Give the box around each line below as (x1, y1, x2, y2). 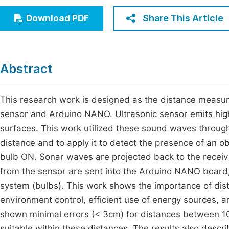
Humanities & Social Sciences (15, 24, 131, 34)
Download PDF (26, 13, 89, 24)
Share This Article (143, 13, 223, 24)
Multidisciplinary (15, 43, 81, 53)
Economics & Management (15, 5, 121, 15)
